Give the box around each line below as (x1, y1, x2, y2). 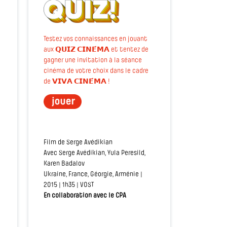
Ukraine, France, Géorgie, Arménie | (44, 171, 142, 178)
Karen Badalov (44, 160, 85, 168)
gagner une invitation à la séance (44, 57, 142, 64)
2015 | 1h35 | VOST (44, 181, 94, 189)
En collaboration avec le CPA (44, 192, 126, 200)
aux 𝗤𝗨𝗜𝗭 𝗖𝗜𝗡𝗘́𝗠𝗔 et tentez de (44, 46, 148, 54)
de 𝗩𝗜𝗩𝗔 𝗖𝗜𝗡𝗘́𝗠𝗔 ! (44, 78, 110, 86)
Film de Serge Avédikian (44, 139, 112, 146)
